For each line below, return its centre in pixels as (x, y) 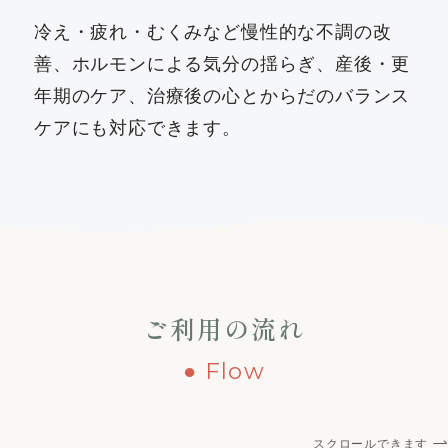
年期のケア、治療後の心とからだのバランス (222, 95)
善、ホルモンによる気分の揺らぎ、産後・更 (222, 63)
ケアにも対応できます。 (137, 127)
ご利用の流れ (224, 328)
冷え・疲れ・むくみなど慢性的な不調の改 (213, 31)
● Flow (224, 371)
